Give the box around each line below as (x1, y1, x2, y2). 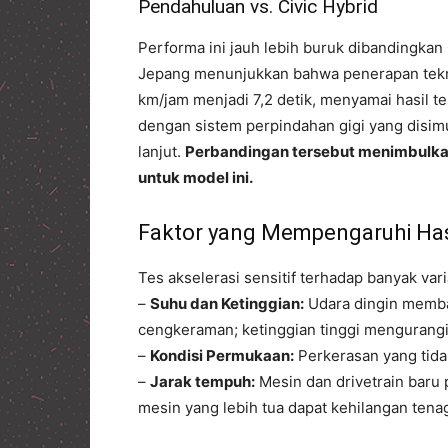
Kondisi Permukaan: (150, 345, 294, 365)
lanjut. (138, 141, 185, 161)
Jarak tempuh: (150, 371, 255, 391)
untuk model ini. (138, 167, 253, 187)
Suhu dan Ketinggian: (150, 293, 304, 313)
